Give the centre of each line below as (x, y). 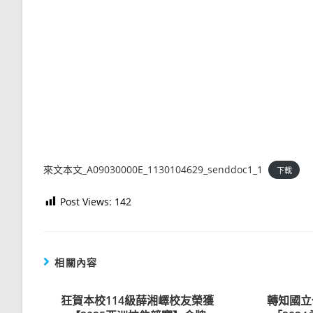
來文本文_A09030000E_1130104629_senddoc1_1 (153, 169)
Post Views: (86, 201)
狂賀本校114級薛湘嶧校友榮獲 (138, 300)
